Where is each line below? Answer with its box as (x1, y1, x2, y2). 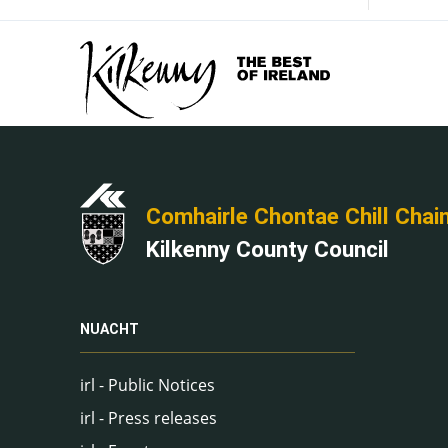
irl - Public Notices (80, 373, 215, 396)
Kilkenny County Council (146, 236, 389, 263)
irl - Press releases (80, 406, 217, 429)
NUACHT (80, 321, 139, 338)
